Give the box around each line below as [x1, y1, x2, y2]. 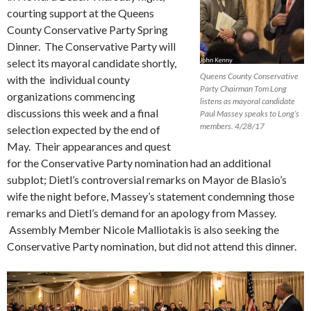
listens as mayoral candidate [200, 95, 295, 106]
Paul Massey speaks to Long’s [200, 108, 299, 119]
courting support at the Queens [7, 6, 154, 19]
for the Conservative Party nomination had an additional [7, 155, 271, 169]
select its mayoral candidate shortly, [7, 56, 176, 69]
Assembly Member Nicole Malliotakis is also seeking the [7, 222, 279, 236]
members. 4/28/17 [200, 120, 264, 131]
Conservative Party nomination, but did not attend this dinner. [7, 239, 296, 253]
